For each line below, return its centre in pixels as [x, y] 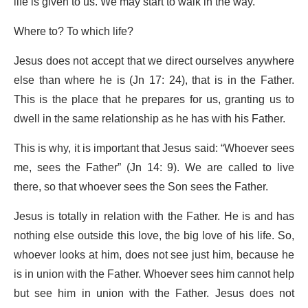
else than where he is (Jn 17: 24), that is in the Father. [154, 81]
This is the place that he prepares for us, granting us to [154, 100]
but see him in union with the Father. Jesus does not [154, 294]
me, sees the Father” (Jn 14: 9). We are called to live [154, 168]
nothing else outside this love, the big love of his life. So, [154, 236]
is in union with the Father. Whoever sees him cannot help [154, 275]
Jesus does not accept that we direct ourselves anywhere [154, 62]
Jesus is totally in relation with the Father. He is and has [154, 217]
